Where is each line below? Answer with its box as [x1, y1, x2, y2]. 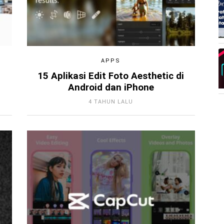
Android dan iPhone [67, 81, 154, 93]
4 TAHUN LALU [88, 98, 133, 105]
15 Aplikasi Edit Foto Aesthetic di [37, 70, 184, 81]
